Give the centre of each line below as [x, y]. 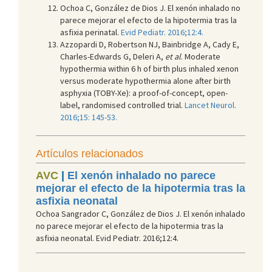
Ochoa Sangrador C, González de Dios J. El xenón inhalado [141, 213]
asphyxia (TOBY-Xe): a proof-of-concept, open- [144, 93]
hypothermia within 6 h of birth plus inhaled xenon [149, 68]
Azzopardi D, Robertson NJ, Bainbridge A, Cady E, [150, 44]
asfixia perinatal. [90, 32]
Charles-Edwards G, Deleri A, [113, 56]
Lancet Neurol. [210, 105]
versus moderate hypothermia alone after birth [145, 80]
